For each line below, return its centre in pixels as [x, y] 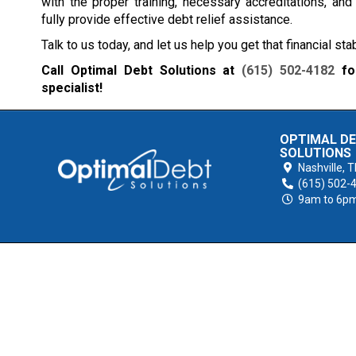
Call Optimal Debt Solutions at [142, 71]
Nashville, [322, 168]
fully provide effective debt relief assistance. [167, 20]
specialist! [72, 88]
